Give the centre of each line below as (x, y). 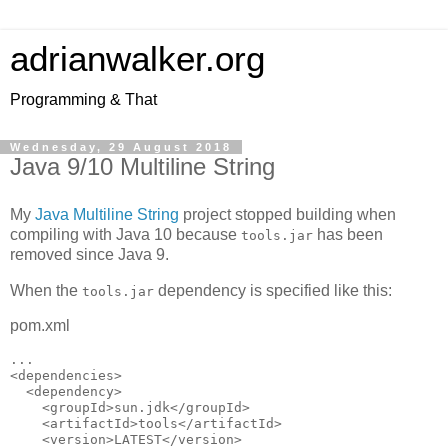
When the (46, 290)
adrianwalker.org (137, 59)
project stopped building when (287, 214)
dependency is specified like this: (273, 290)
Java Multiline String (107, 214)
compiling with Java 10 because (125, 234)
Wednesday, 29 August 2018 (121, 147)
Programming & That (83, 99)
